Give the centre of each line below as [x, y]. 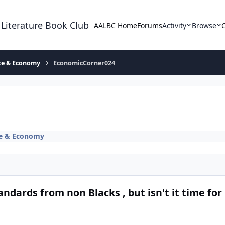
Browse [204, 25]
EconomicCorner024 [84, 63]
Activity [175, 25]
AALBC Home [116, 25]
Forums [150, 25]
